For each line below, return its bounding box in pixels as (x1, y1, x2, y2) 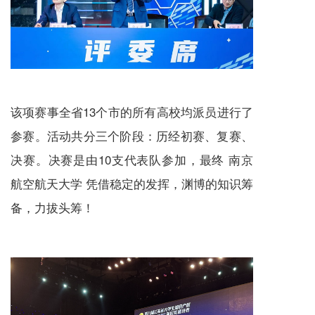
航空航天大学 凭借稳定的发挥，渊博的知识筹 (11, 174, 253, 193)
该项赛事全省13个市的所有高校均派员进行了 (11, 103, 253, 121)
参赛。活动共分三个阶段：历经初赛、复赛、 (11, 127, 253, 145)
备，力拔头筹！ (11, 198, 94, 217)
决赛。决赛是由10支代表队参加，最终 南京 (11, 150, 253, 169)
